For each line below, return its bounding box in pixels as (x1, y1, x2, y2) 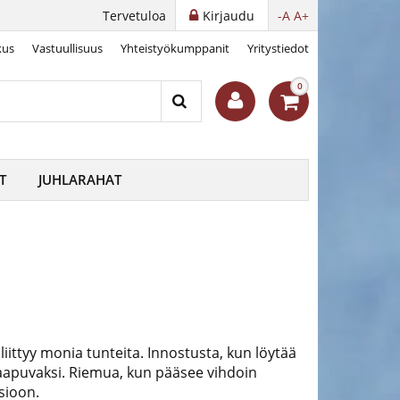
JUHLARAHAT (38, 171, 121, 188)
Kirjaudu (203, 7, 254, 24)
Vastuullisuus (32, 40, 103, 56)
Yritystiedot (247, 40, 309, 56)
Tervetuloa (103, 7, 166, 24)
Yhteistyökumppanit (121, 40, 229, 56)
